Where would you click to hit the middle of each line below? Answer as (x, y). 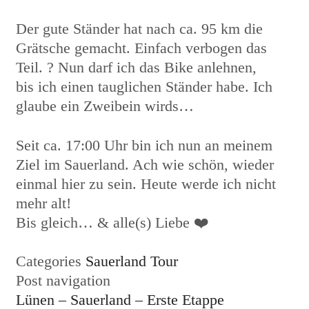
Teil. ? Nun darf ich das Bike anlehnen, (136, 68)
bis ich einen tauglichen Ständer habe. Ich (144, 87)
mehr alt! (43, 203)
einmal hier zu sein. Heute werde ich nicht (146, 183)
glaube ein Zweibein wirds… (105, 106)
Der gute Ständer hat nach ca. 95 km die (139, 29)
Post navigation (63, 281)
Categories (51, 261)
